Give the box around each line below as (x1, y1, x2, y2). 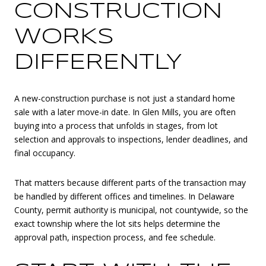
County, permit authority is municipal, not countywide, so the (14, 204, 248, 216)
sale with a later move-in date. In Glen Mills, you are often (14, 106, 236, 118)
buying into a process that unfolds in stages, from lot (14, 120, 218, 132)
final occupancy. (14, 147, 75, 159)
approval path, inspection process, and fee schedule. (14, 231, 216, 243)
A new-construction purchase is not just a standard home (14, 93, 235, 104)
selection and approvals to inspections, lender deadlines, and (14, 134, 248, 145)
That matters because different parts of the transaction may (14, 176, 246, 188)
